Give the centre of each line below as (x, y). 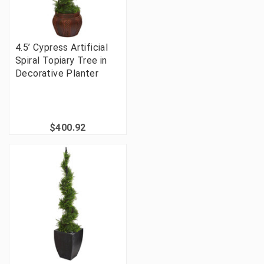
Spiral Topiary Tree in (61, 61)
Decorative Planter (57, 74)
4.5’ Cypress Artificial (62, 48)
